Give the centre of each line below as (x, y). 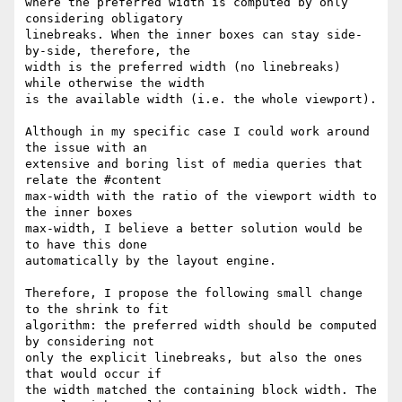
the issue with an (86, 148)
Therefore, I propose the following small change (194, 293)
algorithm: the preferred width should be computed (201, 326)
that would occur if (93, 374)
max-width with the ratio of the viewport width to (201, 197)
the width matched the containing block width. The (201, 390)
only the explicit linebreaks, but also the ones (194, 358)
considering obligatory (104, 19)
